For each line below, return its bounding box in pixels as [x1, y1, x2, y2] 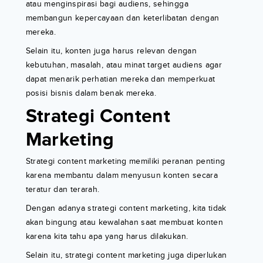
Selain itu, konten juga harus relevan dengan [25, 46, 197, 56]
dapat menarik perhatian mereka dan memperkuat [25, 74, 215, 85]
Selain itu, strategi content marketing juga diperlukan [25, 250, 227, 261]
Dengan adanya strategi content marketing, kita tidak [25, 203, 227, 214]
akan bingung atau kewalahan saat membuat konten [25, 217, 223, 228]
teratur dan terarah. [25, 184, 100, 195]
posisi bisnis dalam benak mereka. [25, 88, 157, 99]
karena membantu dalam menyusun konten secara [25, 170, 218, 181]
